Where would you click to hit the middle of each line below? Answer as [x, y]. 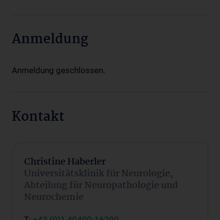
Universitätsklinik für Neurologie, [98, 174]
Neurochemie [54, 198]
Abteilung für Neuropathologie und [101, 186]
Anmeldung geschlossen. [58, 70]
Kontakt [38, 118]
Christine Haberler [65, 162]
